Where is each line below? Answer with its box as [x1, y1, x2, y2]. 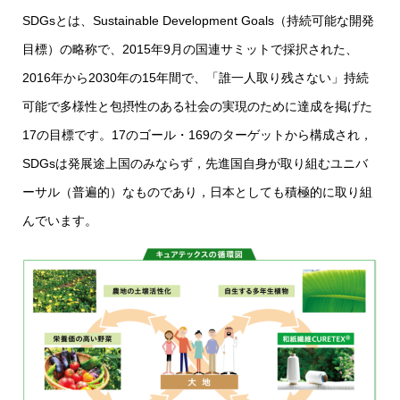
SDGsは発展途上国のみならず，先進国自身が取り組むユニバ [22, 156, 368, 171]
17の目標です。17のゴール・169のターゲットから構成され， [22, 128, 372, 142]
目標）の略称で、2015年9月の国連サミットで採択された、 [22, 42, 358, 56]
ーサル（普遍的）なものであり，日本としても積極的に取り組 [22, 185, 372, 199]
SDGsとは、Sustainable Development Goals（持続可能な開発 [22, 13, 374, 28]
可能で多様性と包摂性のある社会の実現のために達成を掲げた [22, 99, 372, 113]
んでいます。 [22, 213, 97, 228]
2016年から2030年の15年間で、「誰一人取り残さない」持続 [22, 71, 369, 85]
